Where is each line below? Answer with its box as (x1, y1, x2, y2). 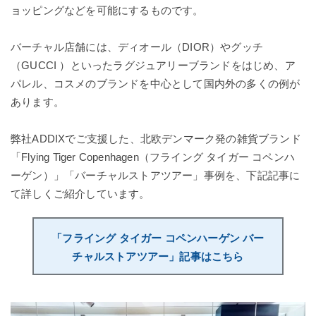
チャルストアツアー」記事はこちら (72, 250, 244, 262)
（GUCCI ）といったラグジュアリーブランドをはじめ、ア (11, 59, 296, 71)
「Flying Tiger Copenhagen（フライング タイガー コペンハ (11, 150, 295, 163)
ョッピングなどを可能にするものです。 (11, 4, 204, 16)
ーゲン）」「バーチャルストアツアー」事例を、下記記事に (11, 169, 300, 181)
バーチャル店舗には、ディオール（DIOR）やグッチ (11, 40, 263, 53)
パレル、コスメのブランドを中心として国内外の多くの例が (11, 77, 300, 90)
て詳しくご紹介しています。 (11, 187, 150, 200)
